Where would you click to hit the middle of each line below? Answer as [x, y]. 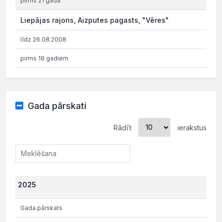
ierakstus [191, 127]
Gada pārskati [57, 106]
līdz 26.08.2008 [43, 39]
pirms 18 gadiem [44, 58]
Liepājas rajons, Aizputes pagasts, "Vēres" [95, 20]
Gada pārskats [41, 208]
